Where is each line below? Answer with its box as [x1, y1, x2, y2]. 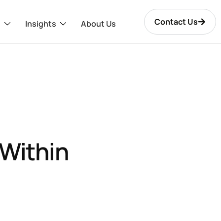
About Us [80, 18, 116, 29]
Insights [25, 18, 56, 29]
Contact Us [154, 16, 198, 27]
